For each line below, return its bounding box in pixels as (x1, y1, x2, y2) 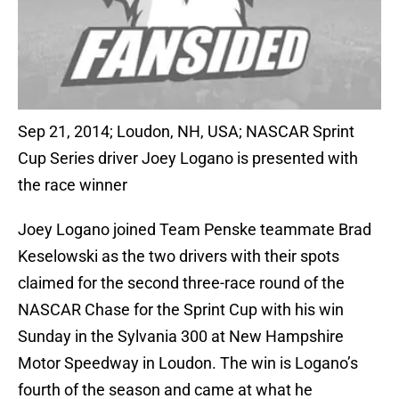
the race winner (18, 175, 127, 195)
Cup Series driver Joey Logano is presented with (18, 149, 358, 168)
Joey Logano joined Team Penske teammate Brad (18, 220, 371, 240)
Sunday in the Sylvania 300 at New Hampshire (18, 327, 344, 346)
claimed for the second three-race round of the (18, 273, 345, 293)
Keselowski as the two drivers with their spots (18, 247, 339, 266)
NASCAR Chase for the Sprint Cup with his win (18, 300, 344, 320)
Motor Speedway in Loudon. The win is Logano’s (18, 354, 358, 373)
